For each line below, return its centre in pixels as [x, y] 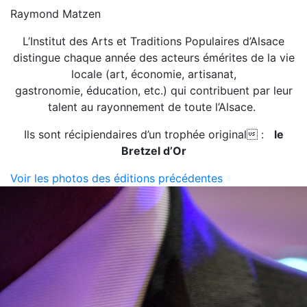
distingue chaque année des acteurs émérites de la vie [153, 58]
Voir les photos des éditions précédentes [116, 179]
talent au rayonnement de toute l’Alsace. [153, 107]
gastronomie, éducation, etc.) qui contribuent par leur [153, 91]
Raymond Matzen [56, 14]
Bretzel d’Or [153, 151]
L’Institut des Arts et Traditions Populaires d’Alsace [153, 41]
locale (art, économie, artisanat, [153, 74]
